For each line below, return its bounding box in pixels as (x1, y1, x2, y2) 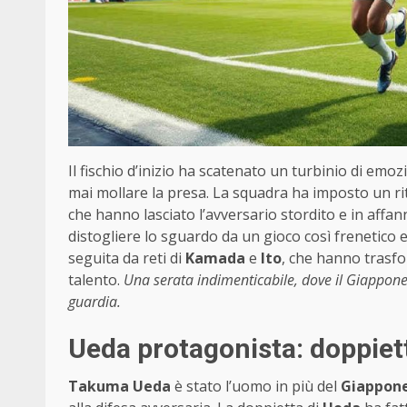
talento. (68, 269, 124, 290)
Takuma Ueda (68, 375, 171, 396)
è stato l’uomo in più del (171, 375, 341, 396)
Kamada (185, 247, 245, 268)
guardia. (68, 291, 121, 312)
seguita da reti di (68, 247, 185, 268)
